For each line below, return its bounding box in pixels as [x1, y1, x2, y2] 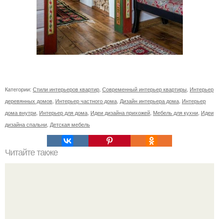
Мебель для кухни [153, 108, 198, 116]
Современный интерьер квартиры [102, 85, 187, 93]
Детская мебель [50, 120, 90, 128]
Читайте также [5, 147, 58, 157]
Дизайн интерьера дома [120, 96, 179, 105]
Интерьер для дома [39, 108, 88, 116]
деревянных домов [5, 96, 52, 105]
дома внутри [5, 108, 36, 116]
